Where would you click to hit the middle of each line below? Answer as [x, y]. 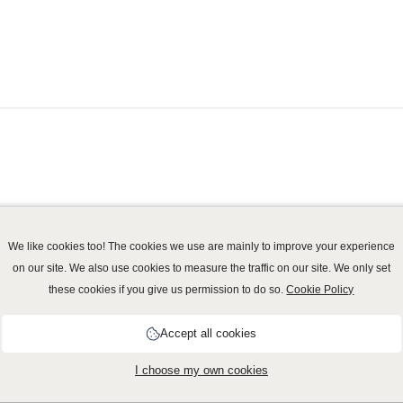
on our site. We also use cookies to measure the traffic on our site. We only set [201, 268]
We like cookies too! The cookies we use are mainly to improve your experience [201, 246]
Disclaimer [218, 392]
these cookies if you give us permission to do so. [168, 290]
